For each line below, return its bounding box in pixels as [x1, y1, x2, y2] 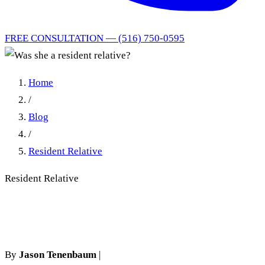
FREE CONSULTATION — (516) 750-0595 [5, 33, 185, 44]
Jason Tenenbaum [19, 249, 96, 261]
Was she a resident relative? [5, 204, 242, 228]
